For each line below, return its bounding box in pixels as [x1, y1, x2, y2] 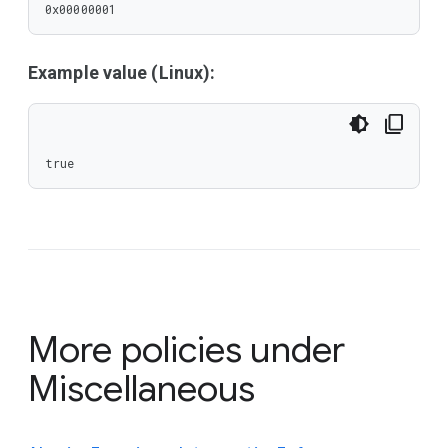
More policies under [28, 327, 345, 372]
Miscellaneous [28, 366, 256, 411]
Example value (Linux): [28, 62, 216, 83]
